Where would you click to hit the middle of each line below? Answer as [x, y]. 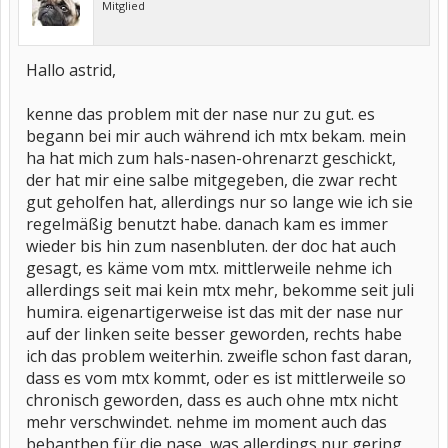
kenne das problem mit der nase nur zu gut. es [200, 114]
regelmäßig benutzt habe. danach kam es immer [207, 224]
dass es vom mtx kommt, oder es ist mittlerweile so [216, 378]
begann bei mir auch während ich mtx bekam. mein [216, 136]
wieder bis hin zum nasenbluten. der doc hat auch [211, 246]
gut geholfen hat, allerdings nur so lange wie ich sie [219, 202]
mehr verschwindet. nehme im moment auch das [206, 422]
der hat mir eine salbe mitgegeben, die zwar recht [211, 180]
